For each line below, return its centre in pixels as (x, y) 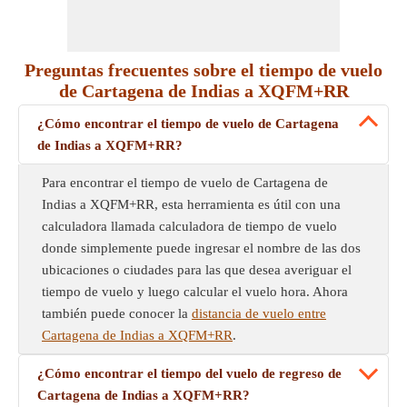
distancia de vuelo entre (259, 313)
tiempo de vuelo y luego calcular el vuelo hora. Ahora (195, 292)
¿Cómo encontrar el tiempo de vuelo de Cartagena (188, 124)
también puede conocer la (117, 313)
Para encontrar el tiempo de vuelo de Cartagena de (185, 183)
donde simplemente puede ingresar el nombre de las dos (201, 248)
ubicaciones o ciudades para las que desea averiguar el (197, 270)
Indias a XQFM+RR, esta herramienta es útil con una (191, 204)
